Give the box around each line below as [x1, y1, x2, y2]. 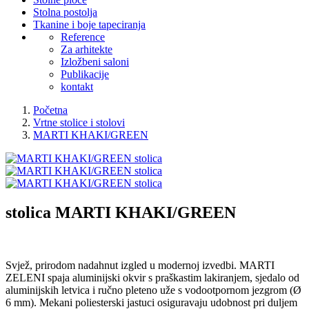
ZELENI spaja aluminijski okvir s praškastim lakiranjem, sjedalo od [6, 271, 299, 283]
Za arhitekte [61, 43, 112, 55]
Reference [61, 31, 105, 43]
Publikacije [61, 68, 109, 80]
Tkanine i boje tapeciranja [33, 19, 146, 30]
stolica [6, 203, 51, 221]
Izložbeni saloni [61, 56, 129, 68]
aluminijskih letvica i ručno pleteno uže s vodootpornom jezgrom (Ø [6, 283, 301, 296]
